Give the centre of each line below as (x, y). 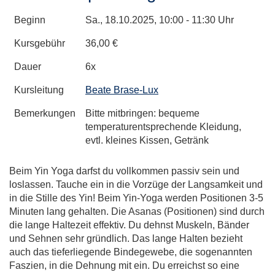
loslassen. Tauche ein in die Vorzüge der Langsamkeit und (136, 184)
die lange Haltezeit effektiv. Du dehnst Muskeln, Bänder (129, 225)
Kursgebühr (40, 43)
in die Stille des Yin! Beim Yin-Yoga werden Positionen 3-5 (136, 198)
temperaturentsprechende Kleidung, (163, 126)
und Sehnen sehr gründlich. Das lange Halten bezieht (126, 238)
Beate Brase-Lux (122, 90)
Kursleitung (39, 90)
